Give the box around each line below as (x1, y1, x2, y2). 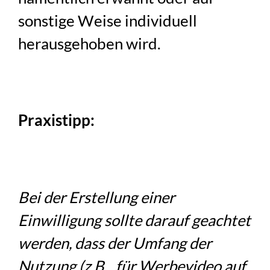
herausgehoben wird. (18, 34, 162, 53)
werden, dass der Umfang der (18, 233, 212, 252)
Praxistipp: (18, 111, 95, 130)
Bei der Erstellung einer (18, 187, 175, 206)
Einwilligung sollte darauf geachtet (18, 210, 251, 229)
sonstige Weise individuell (18, 11, 198, 30)
